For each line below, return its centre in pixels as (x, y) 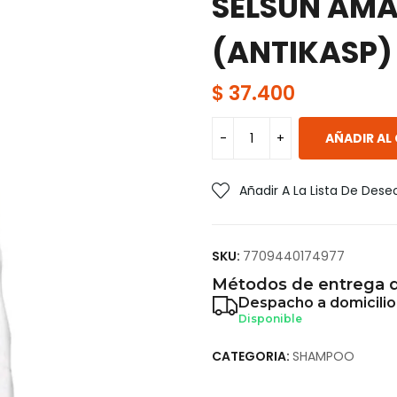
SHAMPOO (323, 356)
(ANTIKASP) (302, 52)
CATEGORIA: (252, 356)
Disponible (270, 319)
